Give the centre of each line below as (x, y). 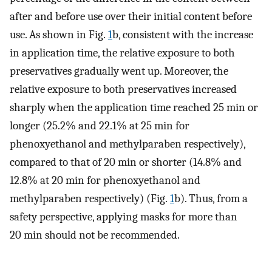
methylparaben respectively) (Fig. (90, 199)
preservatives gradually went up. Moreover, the (119, 71)
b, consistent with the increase (183, 35)
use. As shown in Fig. (59, 35)
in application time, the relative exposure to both (122, 53)
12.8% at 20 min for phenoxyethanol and (105, 181)
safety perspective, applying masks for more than (124, 217)
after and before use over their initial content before (131, 17)
